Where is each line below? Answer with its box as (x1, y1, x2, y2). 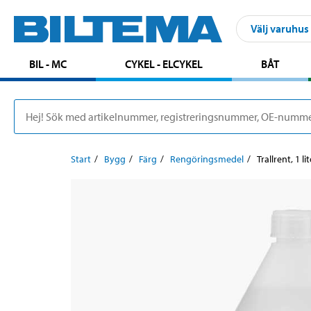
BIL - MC (29, 56, 67, 71)
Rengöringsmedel (170, 152, 244, 165)
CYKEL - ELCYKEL (125, 56, 203, 71)
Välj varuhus (251, 22, 309, 36)
